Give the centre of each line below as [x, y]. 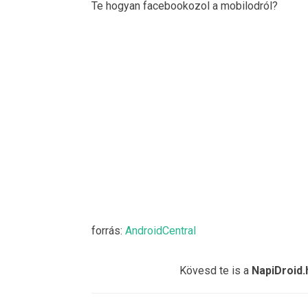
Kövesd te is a [216, 270]
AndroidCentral [161, 230]
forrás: [108, 230]
